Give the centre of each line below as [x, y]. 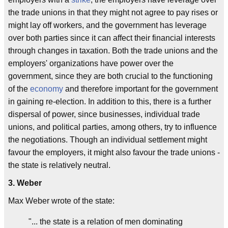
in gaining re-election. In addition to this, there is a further [110, 101]
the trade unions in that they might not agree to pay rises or [113, 12]
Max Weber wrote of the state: [61, 201]
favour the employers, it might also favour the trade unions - [114, 152]
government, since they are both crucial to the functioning [110, 76]
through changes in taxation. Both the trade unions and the [113, 50]
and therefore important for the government [140, 89]
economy [47, 89]
